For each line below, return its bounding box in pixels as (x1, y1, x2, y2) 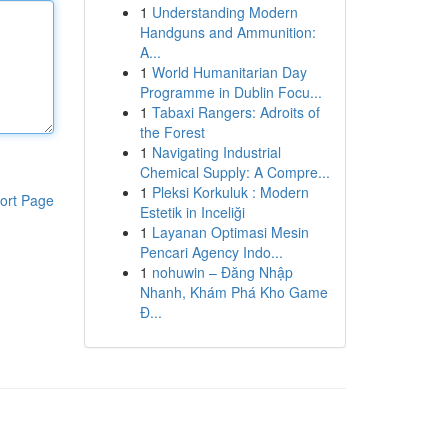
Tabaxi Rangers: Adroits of (151, 102, 320, 122)
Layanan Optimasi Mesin (151, 222, 309, 242)
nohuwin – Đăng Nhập (151, 262, 293, 282)
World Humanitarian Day (151, 62, 307, 82)
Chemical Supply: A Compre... (139, 162, 330, 182)
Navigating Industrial (151, 142, 281, 162)
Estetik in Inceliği (139, 202, 245, 222)
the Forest (139, 122, 205, 142)
